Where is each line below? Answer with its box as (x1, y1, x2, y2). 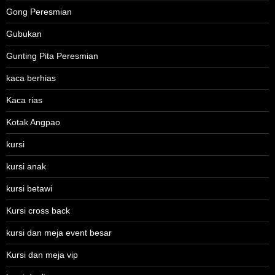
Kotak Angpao (6, 117, 60, 128)
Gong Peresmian (6, 7, 72, 17)
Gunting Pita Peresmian (6, 51, 98, 61)
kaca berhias (6, 73, 56, 83)
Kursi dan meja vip (6, 250, 78, 260)
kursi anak (6, 161, 46, 172)
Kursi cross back (6, 206, 70, 216)
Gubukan (6, 29, 42, 39)
